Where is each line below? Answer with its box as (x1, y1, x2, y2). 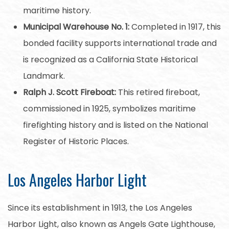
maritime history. (23, 4, 91, 16)
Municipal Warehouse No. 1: (23, 20, 129, 33)
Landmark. (23, 70, 65, 82)
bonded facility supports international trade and (23, 37, 217, 49)
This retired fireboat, (116, 86, 200, 98)
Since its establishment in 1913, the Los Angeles (8, 201, 192, 214)
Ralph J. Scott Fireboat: (23, 86, 116, 98)
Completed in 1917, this (129, 20, 221, 33)
